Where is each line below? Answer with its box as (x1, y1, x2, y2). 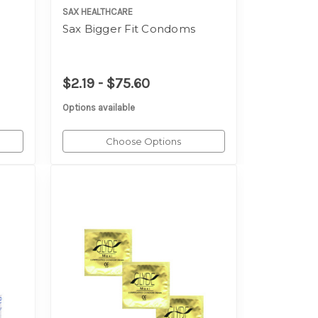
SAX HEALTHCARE (62, 6, 133, 18)
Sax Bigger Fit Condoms (62, 22, 196, 36)
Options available (62, 102, 135, 114)
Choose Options (106, 136, 182, 148)
